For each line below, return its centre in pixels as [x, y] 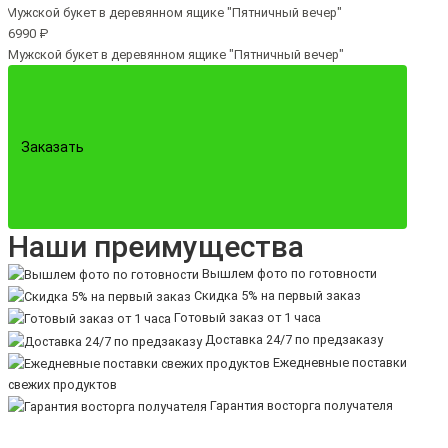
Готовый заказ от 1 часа [246, 318]
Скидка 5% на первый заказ [276, 295]
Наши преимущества [156, 246]
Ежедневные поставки [338, 362]
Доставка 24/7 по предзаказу [292, 340]
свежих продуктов [62, 384]
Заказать [52, 146]
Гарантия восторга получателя [300, 405]
